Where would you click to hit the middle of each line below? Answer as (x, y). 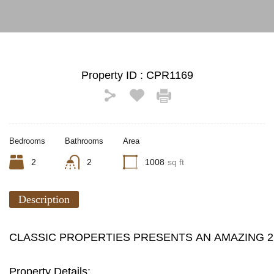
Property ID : (113, 75)
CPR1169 (169, 75)
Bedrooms (27, 141)
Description (44, 199)
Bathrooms (84, 141)
